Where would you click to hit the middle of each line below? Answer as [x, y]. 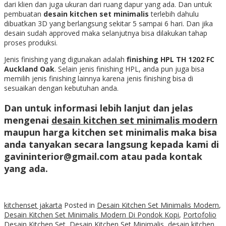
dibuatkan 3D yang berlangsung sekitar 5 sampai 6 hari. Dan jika [108, 23]
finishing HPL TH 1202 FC [171, 59]
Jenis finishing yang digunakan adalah [65, 59]
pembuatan [24, 14]
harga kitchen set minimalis [106, 132]
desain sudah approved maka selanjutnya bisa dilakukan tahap [106, 33]
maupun [23, 132]
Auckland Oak [29, 69]
